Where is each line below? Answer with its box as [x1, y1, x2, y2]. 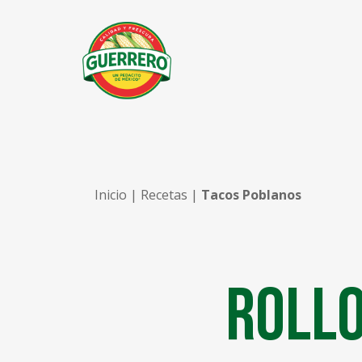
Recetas [141, 186, 187, 204]
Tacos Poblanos [201, 186, 301, 204]
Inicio [95, 186, 127, 204]
